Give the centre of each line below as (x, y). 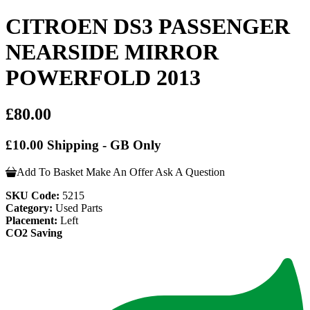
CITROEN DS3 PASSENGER (148, 26)
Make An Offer (119, 172)
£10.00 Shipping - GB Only (83, 145)
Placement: (31, 220)
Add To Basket (50, 172)
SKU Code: (33, 195)
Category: (29, 208)
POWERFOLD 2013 (103, 77)
